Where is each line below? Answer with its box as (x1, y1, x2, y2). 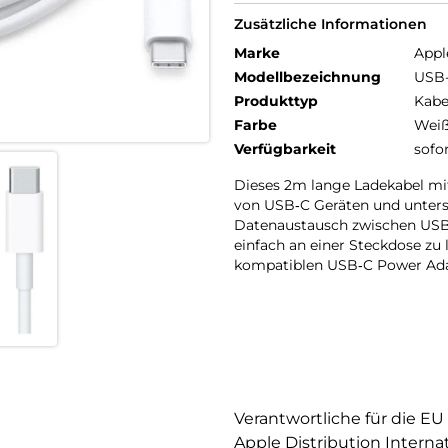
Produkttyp (234, 92, 318, 110)
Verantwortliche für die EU (234, 408, 444, 428)
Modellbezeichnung (234, 68, 381, 86)
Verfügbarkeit (234, 140, 336, 158)
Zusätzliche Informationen (234, 15, 427, 33)
